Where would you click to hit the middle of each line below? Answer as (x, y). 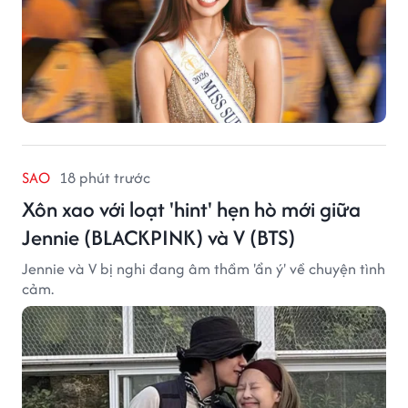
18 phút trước (105, 177)
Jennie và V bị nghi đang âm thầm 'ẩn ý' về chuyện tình (204, 268)
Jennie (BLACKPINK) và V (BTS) (158, 237)
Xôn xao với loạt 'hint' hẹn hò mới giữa (191, 209)
